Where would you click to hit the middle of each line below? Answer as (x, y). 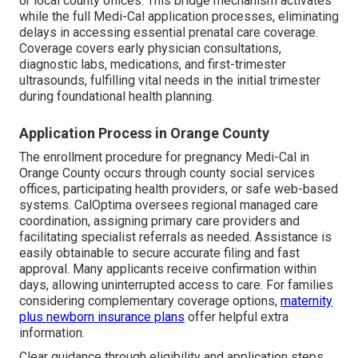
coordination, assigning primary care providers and (159, 221)
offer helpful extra (237, 317)
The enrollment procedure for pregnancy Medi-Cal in (164, 157)
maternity (306, 301)
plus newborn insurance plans (102, 317)
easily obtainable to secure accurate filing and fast (159, 253)
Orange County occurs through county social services (167, 173)
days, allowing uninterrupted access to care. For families (176, 285)
